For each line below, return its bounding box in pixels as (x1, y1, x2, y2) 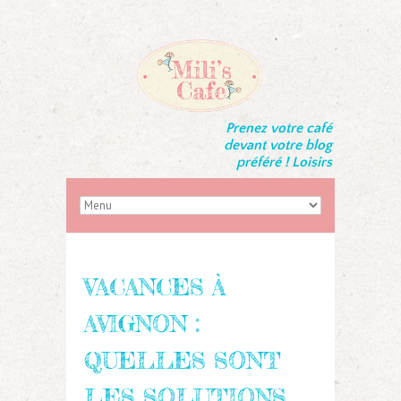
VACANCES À (84, 272, 226, 301)
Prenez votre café (226, 120, 332, 137)
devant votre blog (224, 137, 332, 154)
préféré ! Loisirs (236, 154, 332, 171)
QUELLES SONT (84, 346, 281, 374)
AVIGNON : (84, 309, 200, 337)
